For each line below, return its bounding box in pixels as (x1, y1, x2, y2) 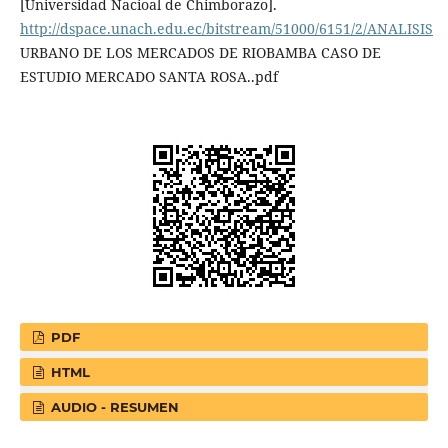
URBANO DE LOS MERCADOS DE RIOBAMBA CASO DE (19, 42, 381, 62)
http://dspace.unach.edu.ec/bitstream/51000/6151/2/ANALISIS (19, 18, 433, 38)
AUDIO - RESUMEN (47, 398, 180, 415)
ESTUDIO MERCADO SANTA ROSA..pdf (19, 66, 278, 86)
